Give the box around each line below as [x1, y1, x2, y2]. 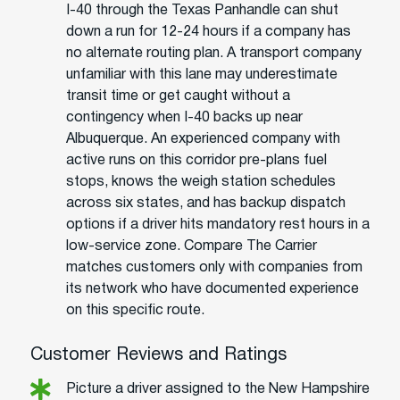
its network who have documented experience [66, 282, 359, 296]
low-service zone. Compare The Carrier [66, 239, 317, 253]
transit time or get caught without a [66, 89, 290, 103]
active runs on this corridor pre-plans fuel [66, 154, 327, 167]
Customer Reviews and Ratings [30, 346, 287, 363]
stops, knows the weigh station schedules [66, 175, 336, 188]
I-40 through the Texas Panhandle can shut [66, 4, 338, 17]
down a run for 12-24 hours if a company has [66, 25, 351, 38]
